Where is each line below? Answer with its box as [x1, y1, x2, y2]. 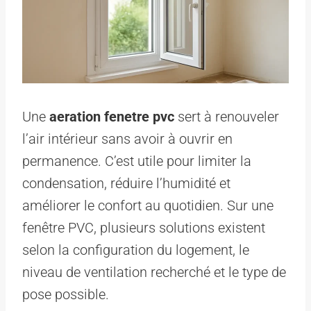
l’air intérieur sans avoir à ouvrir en [22, 130, 233, 147]
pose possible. [22, 285, 109, 303]
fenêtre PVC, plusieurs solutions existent [22, 219, 265, 236]
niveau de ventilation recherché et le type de [22, 263, 286, 280]
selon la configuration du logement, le [22, 241, 249, 258]
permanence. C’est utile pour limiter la [22, 152, 251, 169]
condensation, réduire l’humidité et [22, 174, 230, 192]
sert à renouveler [174, 108, 279, 125]
